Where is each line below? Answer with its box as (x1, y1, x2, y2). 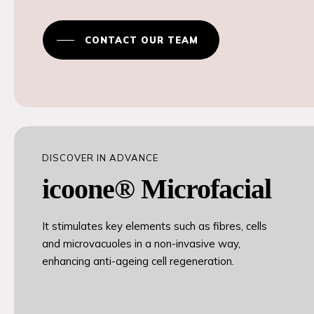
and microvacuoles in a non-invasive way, (42, 236, 241, 250)
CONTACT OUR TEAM (84, 34, 198, 46)
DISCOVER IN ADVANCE (42, 151, 159, 163)
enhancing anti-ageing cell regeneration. (42, 254, 235, 268)
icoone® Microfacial (42, 173, 272, 205)
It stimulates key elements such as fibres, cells (42, 219, 268, 233)
